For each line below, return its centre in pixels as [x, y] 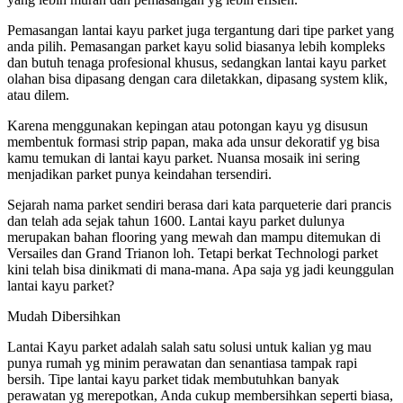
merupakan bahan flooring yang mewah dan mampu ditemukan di [194, 237]
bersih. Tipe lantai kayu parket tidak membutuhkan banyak [173, 379]
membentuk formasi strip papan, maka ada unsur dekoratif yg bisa [193, 141]
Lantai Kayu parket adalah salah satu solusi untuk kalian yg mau [189, 346]
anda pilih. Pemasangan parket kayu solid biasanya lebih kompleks [196, 46]
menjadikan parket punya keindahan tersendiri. [139, 174]
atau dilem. [38, 94]
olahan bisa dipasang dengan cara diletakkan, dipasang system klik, [197, 78]
